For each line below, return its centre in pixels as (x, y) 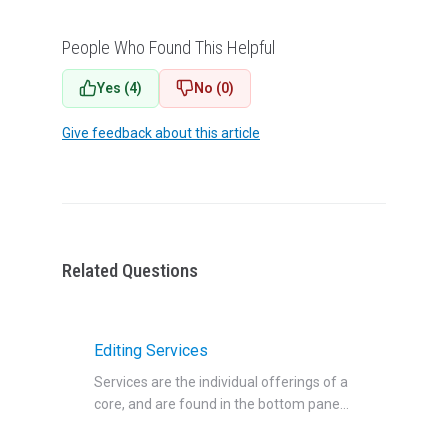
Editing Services (151, 351)
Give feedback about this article (161, 132)
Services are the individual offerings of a (221, 382)
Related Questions (130, 270)
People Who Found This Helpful (168, 47)
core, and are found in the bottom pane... (221, 404)
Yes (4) (119, 87)
